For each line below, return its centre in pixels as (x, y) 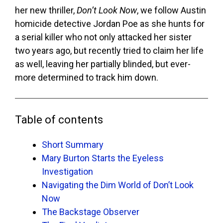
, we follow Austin (171, 10)
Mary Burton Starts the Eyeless (103, 158)
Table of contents (59, 120)
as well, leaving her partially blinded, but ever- (103, 64)
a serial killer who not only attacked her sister (103, 37)
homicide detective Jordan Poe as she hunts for (110, 24)
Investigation (67, 172)
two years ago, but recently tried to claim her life (109, 51)
